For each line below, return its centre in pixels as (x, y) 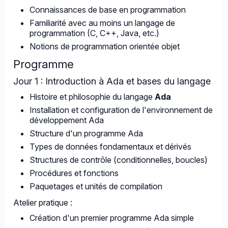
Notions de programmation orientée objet (105, 46)
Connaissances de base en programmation (108, 10)
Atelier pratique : (43, 203)
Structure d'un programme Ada (86, 133)
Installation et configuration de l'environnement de (121, 110)
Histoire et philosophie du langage (92, 97)
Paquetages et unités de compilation (96, 186)
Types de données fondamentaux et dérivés (110, 147)
